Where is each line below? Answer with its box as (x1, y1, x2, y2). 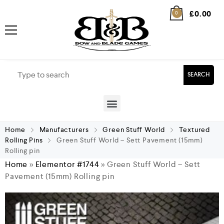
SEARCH (187, 71, 210, 78)
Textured (178, 125, 210, 134)
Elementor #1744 (35, 159, 99, 169)
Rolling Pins (5, 135, 43, 144)
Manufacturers (39, 125, 89, 134)
